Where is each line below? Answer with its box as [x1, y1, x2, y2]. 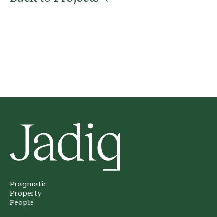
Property [10, 189, 42, 198]
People [10, 199, 34, 207]
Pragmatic [10, 180, 47, 188]
